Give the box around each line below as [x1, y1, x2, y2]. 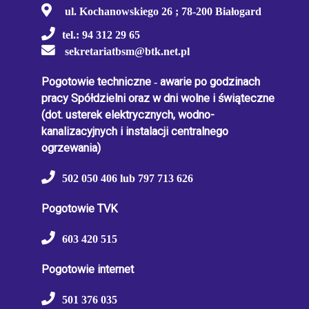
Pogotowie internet [41, 263, 134, 277]
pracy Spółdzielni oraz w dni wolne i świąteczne [41, 92, 275, 106]
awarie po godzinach [157, 75, 260, 89]
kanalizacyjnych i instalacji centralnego [41, 125, 228, 139]
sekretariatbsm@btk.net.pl [65, 45, 190, 59]
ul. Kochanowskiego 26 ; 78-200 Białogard [65, 5, 261, 19]
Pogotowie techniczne [41, 75, 154, 89]
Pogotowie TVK [41, 202, 118, 216]
